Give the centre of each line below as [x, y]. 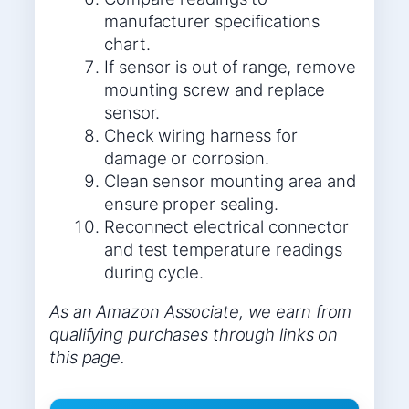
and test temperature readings [224, 249]
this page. [88, 357]
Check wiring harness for [201, 135]
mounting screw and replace [215, 89]
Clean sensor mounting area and [230, 180]
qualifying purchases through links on [194, 335]
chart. [127, 43]
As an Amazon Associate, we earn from [201, 312]
